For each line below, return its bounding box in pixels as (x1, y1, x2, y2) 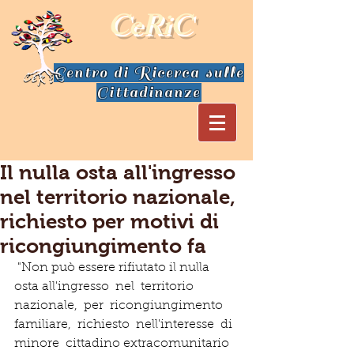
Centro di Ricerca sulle (53, 63, 245, 82)
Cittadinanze (96, 83, 201, 102)
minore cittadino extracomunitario (14, 337, 232, 350)
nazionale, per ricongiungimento (14, 299, 229, 312)
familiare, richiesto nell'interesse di (14, 318, 239, 331)
